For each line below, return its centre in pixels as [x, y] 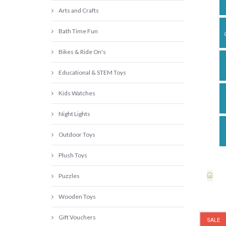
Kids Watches [77, 93]
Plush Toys [73, 155]
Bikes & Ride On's [82, 52]
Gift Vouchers [77, 217]
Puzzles [69, 176]
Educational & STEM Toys [92, 72]
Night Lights [74, 114]
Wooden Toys [77, 196]
